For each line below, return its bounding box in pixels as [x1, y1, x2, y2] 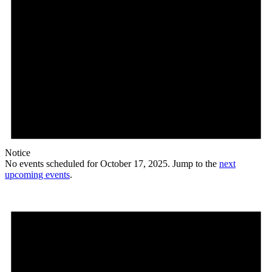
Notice [5, 148, 30, 158]
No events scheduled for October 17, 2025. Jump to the [5, 158, 219, 169]
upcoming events [5, 169, 70, 180]
